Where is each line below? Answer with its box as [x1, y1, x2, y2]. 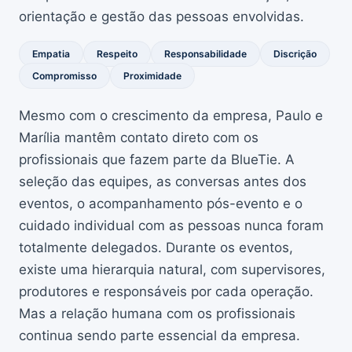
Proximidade [123, 70, 181, 82]
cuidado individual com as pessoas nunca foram [19, 218, 324, 233]
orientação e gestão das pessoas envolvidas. [19, 9, 304, 24]
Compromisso [32, 70, 97, 82]
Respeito [97, 48, 137, 60]
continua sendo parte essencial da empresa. [19, 328, 300, 343]
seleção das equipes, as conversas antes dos [19, 174, 306, 189]
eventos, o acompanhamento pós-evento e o [19, 196, 302, 211]
